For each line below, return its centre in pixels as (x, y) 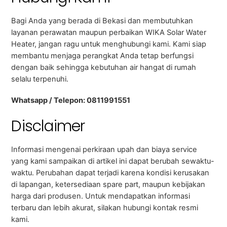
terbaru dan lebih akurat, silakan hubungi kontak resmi (105, 208)
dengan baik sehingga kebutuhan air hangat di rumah (104, 68)
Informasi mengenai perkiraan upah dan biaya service (104, 150)
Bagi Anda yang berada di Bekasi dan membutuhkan (102, 21)
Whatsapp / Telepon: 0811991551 (71, 101)
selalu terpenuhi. (40, 79)
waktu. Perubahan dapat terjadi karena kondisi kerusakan (110, 173)
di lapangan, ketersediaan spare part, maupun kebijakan (108, 185)
